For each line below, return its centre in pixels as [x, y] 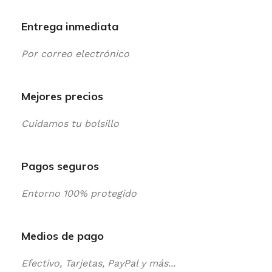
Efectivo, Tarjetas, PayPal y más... [98, 263]
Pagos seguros [60, 166]
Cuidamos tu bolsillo [70, 124]
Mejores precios [62, 96]
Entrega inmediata [70, 26]
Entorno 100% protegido [79, 193]
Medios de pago [63, 236]
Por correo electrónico [75, 54]
